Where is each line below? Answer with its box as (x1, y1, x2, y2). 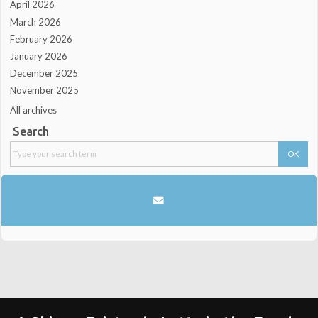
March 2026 (10, 16, 62, 28)
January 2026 (10, 50, 68, 62)
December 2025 (10, 67, 79, 79)
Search (12, 125, 49, 138)
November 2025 (10, 84, 79, 97)
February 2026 (10, 33, 73, 45)
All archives (10, 104, 57, 116)
